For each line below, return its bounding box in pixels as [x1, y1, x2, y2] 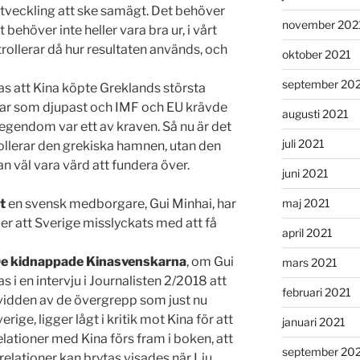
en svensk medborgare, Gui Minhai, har [6, 196, 236, 212]
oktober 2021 [281, 47, 351, 62]
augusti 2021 [281, 107, 349, 121]
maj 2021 [281, 196, 330, 211]
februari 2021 [281, 285, 351, 300]
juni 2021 [281, 166, 329, 181]
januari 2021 [281, 315, 346, 329]
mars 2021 [281, 256, 337, 270]
